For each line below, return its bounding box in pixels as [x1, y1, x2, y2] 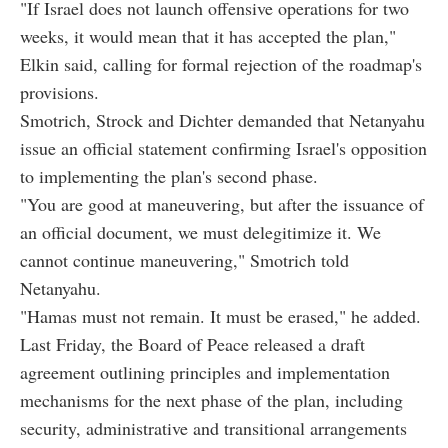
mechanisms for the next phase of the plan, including [20, 387, 403, 412]
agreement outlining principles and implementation [20, 359, 390, 384]
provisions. [20, 79, 99, 104]
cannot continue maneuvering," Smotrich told [20, 247, 349, 272]
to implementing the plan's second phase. [20, 163, 318, 188]
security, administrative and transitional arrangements [20, 415, 407, 440]
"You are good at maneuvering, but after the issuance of [20, 191, 424, 216]
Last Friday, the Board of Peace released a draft [20, 331, 365, 356]
